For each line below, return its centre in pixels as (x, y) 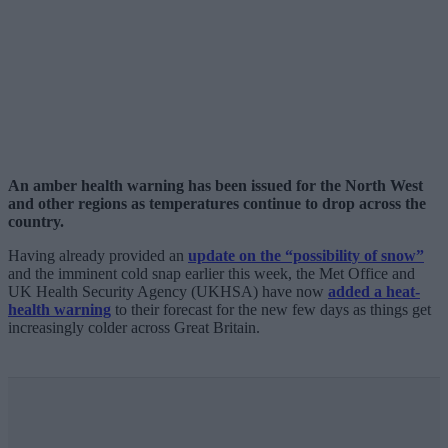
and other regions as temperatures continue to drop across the (217, 203)
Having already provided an (98, 255)
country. (36, 221)
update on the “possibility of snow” (306, 255)
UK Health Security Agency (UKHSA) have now (168, 291)
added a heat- (374, 291)
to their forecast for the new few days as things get (271, 309)
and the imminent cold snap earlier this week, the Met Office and (211, 273)
